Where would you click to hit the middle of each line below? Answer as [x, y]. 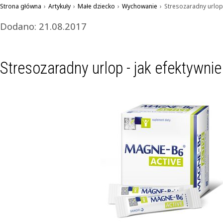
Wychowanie [140, 6]
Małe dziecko [96, 6]
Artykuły [59, 6]
